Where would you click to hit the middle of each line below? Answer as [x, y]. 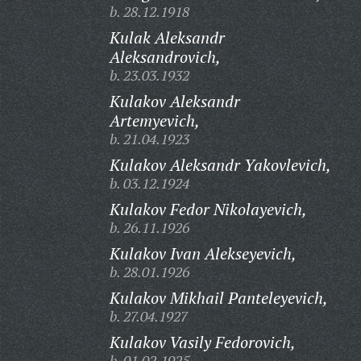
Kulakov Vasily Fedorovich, [202, 342]
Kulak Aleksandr [167, 37]
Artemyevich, [154, 120]
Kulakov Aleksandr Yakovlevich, [220, 165]
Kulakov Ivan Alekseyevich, [203, 253]
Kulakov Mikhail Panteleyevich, [218, 298]
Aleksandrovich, [165, 57]
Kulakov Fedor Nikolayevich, [208, 209]
